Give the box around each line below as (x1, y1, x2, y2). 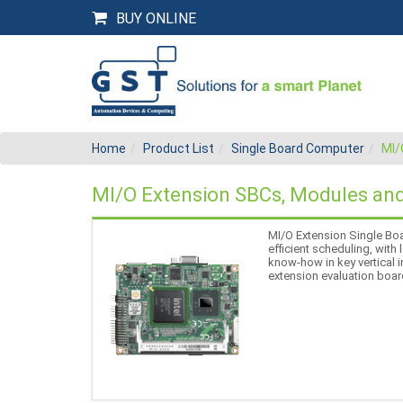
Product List (143, 141, 214, 156)
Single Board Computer (231, 141, 364, 156)
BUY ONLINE (116, 10, 196, 27)
